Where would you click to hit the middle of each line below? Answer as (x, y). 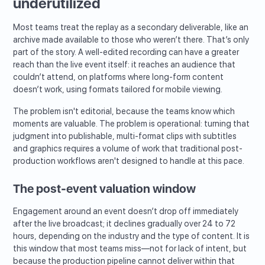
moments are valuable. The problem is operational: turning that (132, 124)
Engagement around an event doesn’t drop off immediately (126, 211)
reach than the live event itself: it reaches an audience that (125, 65)
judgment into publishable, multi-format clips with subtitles (125, 136)
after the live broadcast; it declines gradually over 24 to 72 (125, 224)
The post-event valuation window (105, 189)
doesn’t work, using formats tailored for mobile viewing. (118, 90)
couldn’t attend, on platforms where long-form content (119, 77)
